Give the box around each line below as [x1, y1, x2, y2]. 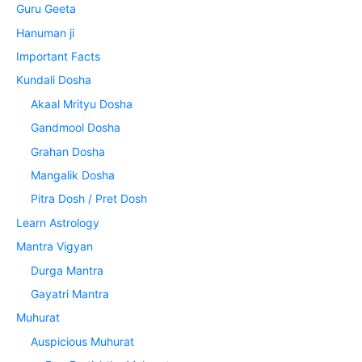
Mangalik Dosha [31, 168, 116, 183]
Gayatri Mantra [31, 287, 110, 301]
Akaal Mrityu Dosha [31, 96, 133, 111]
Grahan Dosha [31, 144, 106, 158]
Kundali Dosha [16, 73, 91, 87]
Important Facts [16, 49, 100, 64]
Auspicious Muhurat [31, 334, 135, 348]
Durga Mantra [31, 263, 104, 277]
